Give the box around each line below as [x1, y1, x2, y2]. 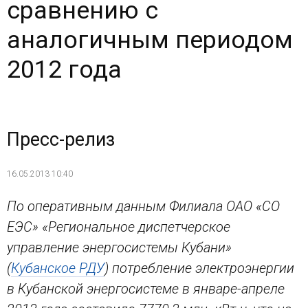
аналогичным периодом [7, 25, 293, 55]
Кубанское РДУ [11, 259, 104, 276]
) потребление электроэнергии [104, 259, 294, 276]
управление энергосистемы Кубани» [7, 239, 232, 256]
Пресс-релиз [7, 129, 115, 151]
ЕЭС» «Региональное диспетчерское [7, 218, 230, 235]
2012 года [7, 55, 122, 85]
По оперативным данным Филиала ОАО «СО [7, 197, 280, 214]
